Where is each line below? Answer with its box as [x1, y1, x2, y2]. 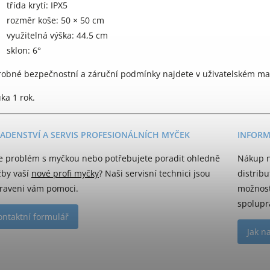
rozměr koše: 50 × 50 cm [7, 14, 104, 27]
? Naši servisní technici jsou [99, 168, 210, 180]
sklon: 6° [7, 45, 41, 57]
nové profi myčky [31, 168, 99, 180]
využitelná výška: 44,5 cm [7, 30, 108, 42]
